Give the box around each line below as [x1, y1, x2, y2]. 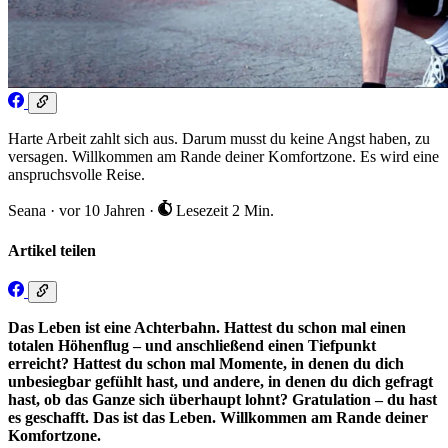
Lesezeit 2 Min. [171, 202, 274, 220]
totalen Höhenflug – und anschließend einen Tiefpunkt [8, 337, 376, 355]
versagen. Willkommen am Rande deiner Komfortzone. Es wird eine [8, 148, 439, 166]
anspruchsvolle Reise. [8, 166, 145, 184]
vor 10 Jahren [59, 202, 149, 220]
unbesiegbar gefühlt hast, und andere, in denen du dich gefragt [8, 373, 433, 391]
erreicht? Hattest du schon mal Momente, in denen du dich [8, 355, 404, 373]
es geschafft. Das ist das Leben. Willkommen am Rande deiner [8, 409, 428, 427]
